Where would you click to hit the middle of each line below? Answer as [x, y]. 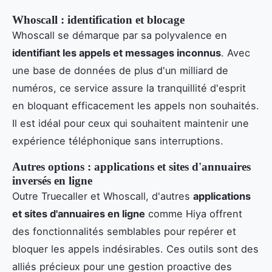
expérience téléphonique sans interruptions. [118, 141]
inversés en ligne [52, 180]
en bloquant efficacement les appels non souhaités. [136, 105]
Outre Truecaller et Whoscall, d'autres [103, 196]
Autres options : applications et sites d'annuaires [131, 166]
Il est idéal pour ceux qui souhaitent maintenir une [131, 123]
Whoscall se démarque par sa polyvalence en [120, 35]
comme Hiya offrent [194, 213]
